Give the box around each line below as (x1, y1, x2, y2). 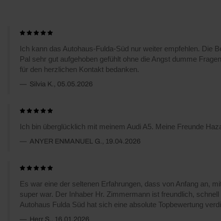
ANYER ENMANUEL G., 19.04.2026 (28, 137, 141, 145)
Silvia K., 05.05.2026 (28, 80, 93, 88)
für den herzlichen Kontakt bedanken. (20, 65, 139, 74)
